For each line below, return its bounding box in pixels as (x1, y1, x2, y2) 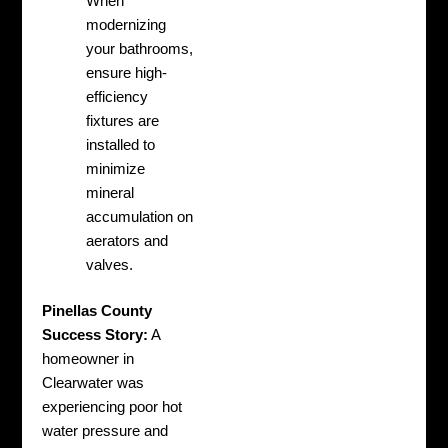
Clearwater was (42, 374, 145, 391)
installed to (86, 136, 156, 153)
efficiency (86, 88, 149, 105)
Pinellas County (42, 302, 153, 319)
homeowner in (42, 350, 135, 367)
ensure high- (86, 64, 168, 81)
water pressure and (42, 422, 169, 439)
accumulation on (86, 208, 194, 225)
